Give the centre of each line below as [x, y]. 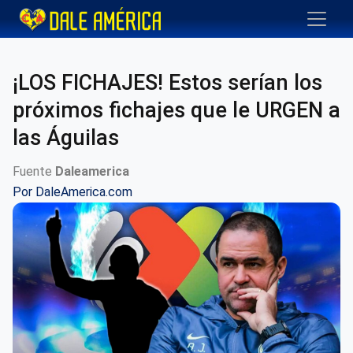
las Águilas [66, 138]
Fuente [34, 171]
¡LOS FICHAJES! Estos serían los [167, 83]
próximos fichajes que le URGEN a [176, 110]
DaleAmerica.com [84, 192]
